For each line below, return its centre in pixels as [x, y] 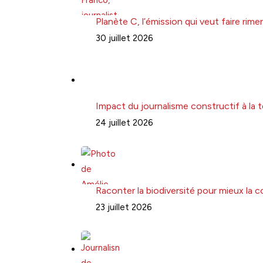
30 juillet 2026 [124, 38]
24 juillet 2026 [124, 122]
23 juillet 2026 [124, 207]
